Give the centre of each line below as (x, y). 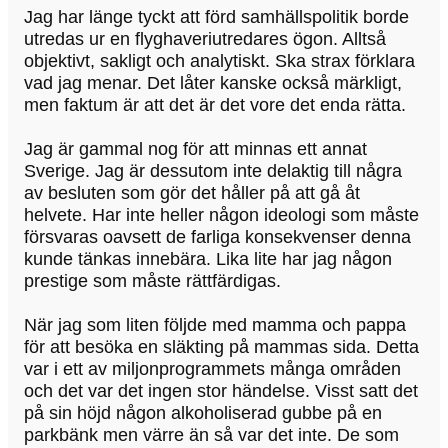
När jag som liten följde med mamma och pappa (215, 324)
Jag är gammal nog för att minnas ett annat (195, 148)
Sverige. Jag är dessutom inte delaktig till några (213, 170)
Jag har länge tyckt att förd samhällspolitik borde (216, 16)
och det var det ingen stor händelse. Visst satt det (221, 390)
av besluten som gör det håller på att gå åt (192, 192)
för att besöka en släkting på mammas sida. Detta (221, 346)
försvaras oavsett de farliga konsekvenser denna (217, 236)
